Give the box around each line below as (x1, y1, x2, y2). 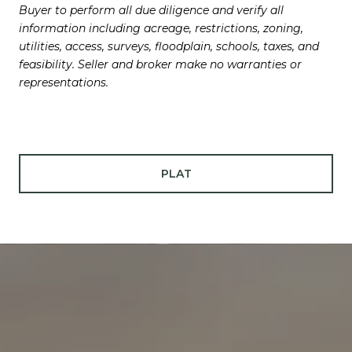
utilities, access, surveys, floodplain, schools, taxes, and (19, 38, 319, 53)
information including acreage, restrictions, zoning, (19, 20, 303, 35)
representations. (19, 75, 108, 90)
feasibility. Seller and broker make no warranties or (19, 57, 302, 71)
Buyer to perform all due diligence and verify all (19, 2, 284, 17)
